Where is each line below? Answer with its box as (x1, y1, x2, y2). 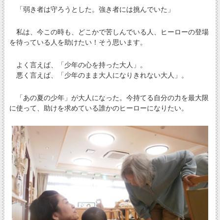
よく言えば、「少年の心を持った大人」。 (9, 61, 147, 69)
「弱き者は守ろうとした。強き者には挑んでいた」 (9, 5, 174, 13)
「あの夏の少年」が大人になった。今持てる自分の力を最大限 (9, 94, 209, 102)
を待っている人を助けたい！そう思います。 (9, 38, 147, 46)
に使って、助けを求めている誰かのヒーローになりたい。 (9, 104, 188, 112)
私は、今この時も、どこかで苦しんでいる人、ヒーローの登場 (9, 27, 209, 36)
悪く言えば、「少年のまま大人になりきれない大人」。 (9, 71, 188, 80)
